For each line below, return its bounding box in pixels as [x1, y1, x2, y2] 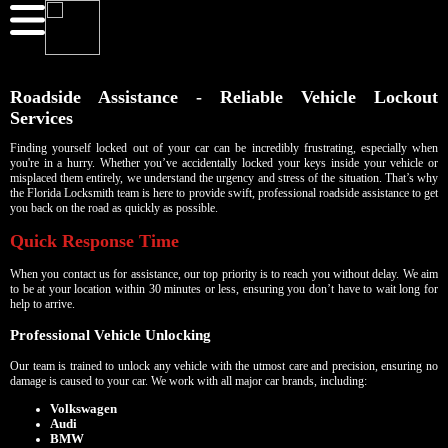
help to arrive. [10, 296, 75, 311]
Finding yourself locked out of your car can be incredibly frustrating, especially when [10, 141, 438, 156]
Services [10, 108, 73, 129]
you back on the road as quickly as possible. [10, 201, 218, 216]
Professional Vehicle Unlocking [10, 326, 211, 343]
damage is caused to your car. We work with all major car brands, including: [10, 373, 367, 388]
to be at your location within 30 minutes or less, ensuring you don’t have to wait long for [10, 281, 438, 296]
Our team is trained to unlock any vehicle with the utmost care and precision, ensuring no [10, 358, 438, 373]
